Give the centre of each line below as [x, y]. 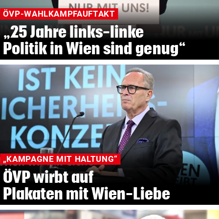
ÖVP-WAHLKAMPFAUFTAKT [59, 14]
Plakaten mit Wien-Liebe [87, 194]
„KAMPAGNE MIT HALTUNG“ [60, 159]
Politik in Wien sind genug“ [94, 48]
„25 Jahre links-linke [73, 31]
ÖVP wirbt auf [48, 177]
